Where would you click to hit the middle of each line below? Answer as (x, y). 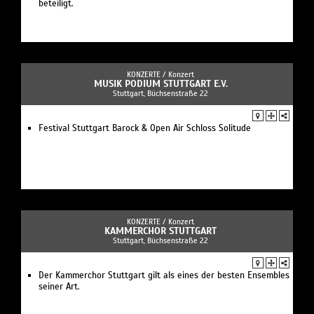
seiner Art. (59, 287)
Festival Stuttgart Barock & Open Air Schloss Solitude (145, 129)
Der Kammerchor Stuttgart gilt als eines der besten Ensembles (164, 276)
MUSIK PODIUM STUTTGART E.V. (161, 84)
